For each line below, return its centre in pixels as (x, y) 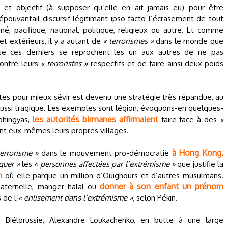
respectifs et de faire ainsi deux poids (156, 63)
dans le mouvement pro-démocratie (105, 153)
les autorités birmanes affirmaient (95, 119)
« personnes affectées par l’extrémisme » (105, 164)
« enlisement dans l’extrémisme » (76, 198)
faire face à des (189, 119)
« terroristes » (64, 63)
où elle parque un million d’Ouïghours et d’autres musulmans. (113, 175)
